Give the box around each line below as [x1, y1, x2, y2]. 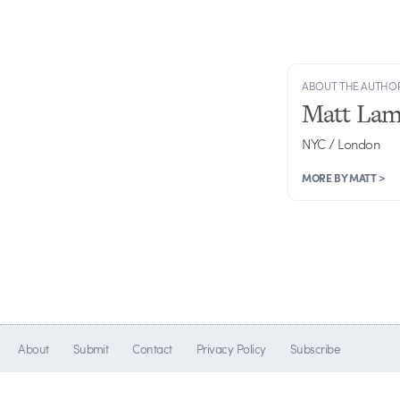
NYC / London [302, 133, 380, 154]
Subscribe [289, 340, 340, 358]
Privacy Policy [196, 340, 266, 358]
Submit [72, 340, 109, 358]
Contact [132, 340, 172, 358]
